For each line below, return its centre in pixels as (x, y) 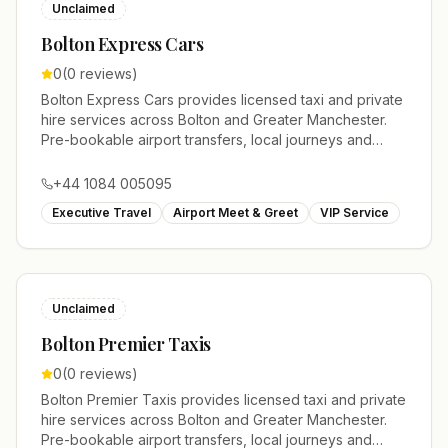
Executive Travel (101, 212)
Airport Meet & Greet (235, 212)
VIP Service (354, 212)
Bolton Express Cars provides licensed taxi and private (222, 99)
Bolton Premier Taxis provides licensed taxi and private (223, 399)
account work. (87, 159)
